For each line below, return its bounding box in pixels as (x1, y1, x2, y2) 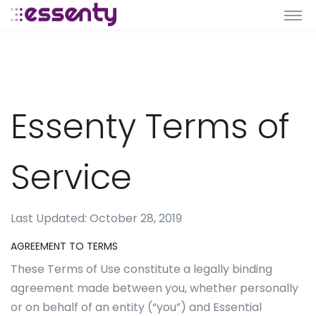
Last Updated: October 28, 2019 (11, 210, 182, 226)
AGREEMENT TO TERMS (11, 239, 118, 253)
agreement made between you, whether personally (11, 280, 298, 296)
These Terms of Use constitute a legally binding (11, 261, 272, 277)
